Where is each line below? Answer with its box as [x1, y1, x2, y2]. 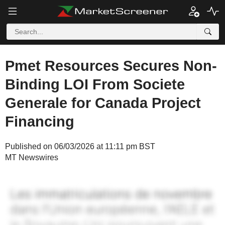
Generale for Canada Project [5, 95, 201, 111]
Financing [5, 114, 74, 130]
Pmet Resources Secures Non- [5, 58, 217, 74]
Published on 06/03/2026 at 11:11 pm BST [5, 142, 155, 151]
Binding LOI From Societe [5, 76, 185, 92]
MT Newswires [5, 153, 58, 162]
